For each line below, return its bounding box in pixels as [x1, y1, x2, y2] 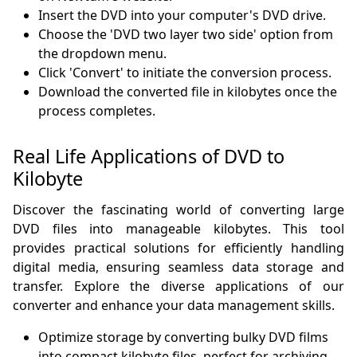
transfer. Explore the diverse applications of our [13, 277, 344, 296]
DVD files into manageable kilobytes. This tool [13, 220, 344, 238]
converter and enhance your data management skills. [13, 296, 335, 315]
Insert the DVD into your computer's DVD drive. [38, 6, 327, 25]
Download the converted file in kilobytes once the [38, 83, 338, 101]
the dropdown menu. [38, 45, 167, 63]
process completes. [38, 102, 156, 120]
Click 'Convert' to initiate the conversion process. [38, 64, 332, 82]
